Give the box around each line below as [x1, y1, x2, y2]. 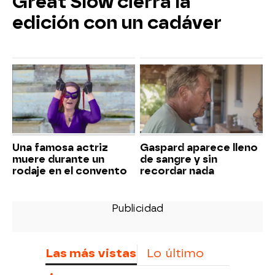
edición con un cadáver [12, 12, 222, 33]
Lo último [147, 246, 204, 261]
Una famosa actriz [12, 142, 108, 154]
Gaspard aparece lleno [140, 142, 258, 154]
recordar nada [140, 165, 214, 177]
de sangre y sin [140, 153, 217, 166]
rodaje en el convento [12, 165, 127, 177]
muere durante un [12, 153, 104, 166]
